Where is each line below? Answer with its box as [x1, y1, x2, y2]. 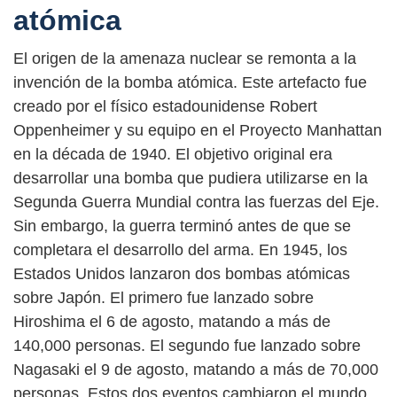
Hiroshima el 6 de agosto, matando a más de [13, 313, 331, 331]
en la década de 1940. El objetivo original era [13, 145, 332, 164]
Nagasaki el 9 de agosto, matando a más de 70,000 [13, 361, 378, 379]
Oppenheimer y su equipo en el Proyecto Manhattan [13, 121, 382, 140]
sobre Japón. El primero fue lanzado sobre [13, 289, 314, 307]
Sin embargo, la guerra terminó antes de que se [13, 217, 351, 236]
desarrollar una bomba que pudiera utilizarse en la [13, 169, 368, 188]
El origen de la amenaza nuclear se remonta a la [13, 50, 356, 68]
